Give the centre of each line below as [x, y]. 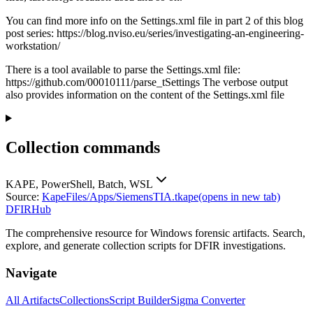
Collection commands [83, 148]
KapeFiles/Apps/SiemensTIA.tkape [120, 197]
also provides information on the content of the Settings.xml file [145, 94]
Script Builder [140, 300]
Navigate [31, 273]
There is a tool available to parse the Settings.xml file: [123, 69]
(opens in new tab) [239, 197]
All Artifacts [32, 300]
